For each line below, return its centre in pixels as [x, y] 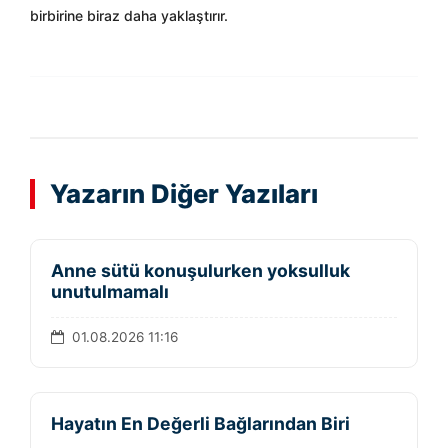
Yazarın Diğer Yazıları [184, 193]
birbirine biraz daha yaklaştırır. [129, 15]
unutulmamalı [110, 291]
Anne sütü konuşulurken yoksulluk [200, 270]
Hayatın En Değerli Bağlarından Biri [200, 423]
